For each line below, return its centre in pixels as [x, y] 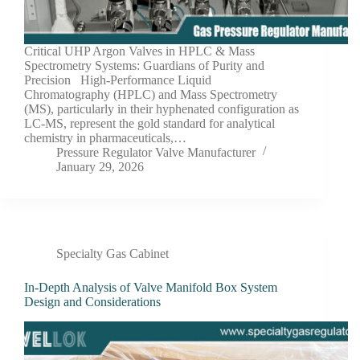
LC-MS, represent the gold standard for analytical [149, 123]
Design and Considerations [92, 301]
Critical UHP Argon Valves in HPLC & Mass [139, 51]
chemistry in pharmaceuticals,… [105, 137]
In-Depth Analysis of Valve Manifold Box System [151, 287]
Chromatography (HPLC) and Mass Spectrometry [151, 94]
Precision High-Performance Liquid [118, 80]
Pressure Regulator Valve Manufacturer [156, 152]
